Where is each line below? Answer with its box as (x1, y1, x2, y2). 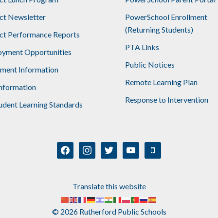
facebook (56, 143, 89, 152)
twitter (100, 143, 124, 152)
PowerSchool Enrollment (125, 12, 207, 21)
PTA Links (125, 42, 159, 52)
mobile (144, 143, 167, 152)
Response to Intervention (125, 94, 208, 104)
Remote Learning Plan (125, 77, 198, 87)
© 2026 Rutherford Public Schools (52, 206, 166, 216)
